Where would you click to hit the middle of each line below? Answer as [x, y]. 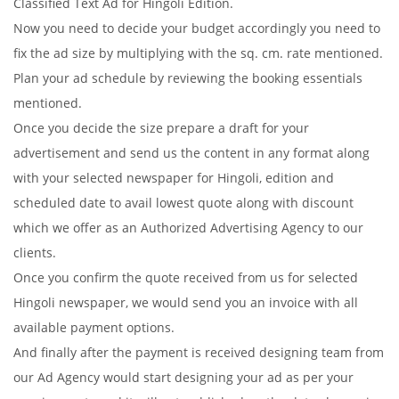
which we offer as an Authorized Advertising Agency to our [188, 228]
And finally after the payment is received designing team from [199, 352]
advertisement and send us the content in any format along [191, 153]
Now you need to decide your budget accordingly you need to [197, 28]
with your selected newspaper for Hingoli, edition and [174, 178]
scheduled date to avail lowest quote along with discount [183, 203]
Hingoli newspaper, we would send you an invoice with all [186, 302]
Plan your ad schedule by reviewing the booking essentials [188, 78]
